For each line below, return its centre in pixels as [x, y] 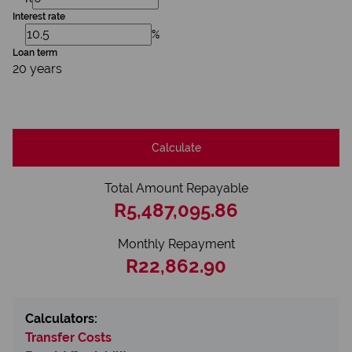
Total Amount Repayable [176, 188]
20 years [37, 69]
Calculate [176, 147]
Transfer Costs [68, 337]
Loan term [35, 53]
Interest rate [39, 16]
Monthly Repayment [176, 244]
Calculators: [61, 319]
